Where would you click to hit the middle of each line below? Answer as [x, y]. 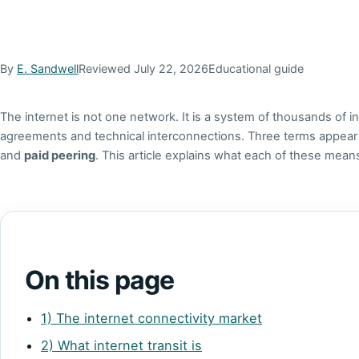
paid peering [60, 156]
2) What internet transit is [121, 346]
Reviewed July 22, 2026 [143, 69]
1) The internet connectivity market [151, 318]
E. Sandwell [48, 69]
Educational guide [256, 69]
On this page [100, 280]
